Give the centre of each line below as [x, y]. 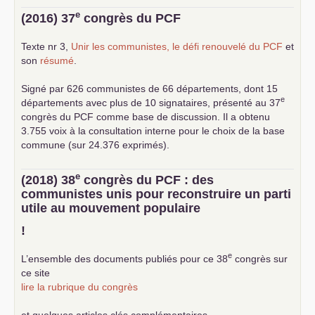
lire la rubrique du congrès [79, 287]
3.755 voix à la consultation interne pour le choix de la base [153, 130]
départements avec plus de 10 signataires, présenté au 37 [151, 102]
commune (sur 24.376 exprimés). [95, 144]
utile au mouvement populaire [111, 208]
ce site [36, 272]
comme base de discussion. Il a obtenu [182, 116]
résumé [57, 60]
